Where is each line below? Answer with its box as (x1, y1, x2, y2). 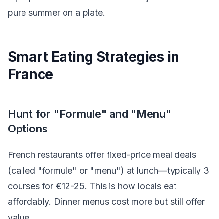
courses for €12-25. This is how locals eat (8, 180, 176, 191)
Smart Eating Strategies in (8, 48, 179, 66)
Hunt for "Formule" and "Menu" (8, 108, 171, 121)
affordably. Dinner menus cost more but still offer (8, 196, 205, 207)
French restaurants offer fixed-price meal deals (8, 149, 196, 160)
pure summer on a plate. (8, 7, 105, 18)
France (8, 66, 53, 83)
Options (8, 122, 48, 135)
